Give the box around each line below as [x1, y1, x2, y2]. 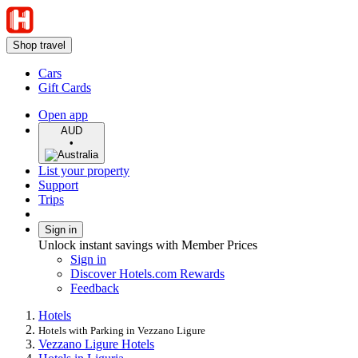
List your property [38, 164, 129, 177]
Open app [38, 108, 88, 121]
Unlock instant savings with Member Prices [38, 238, 257, 252]
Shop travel [13, 39, 66, 51]
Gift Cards [38, 81, 91, 94]
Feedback [70, 281, 119, 295]
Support [38, 178, 78, 192]
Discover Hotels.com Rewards [70, 267, 225, 280]
